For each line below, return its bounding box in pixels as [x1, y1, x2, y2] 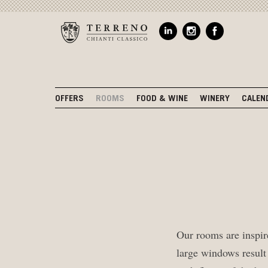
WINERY [200, 95, 230, 103]
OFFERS [55, 95, 84, 103]
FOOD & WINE [136, 95, 188, 103]
